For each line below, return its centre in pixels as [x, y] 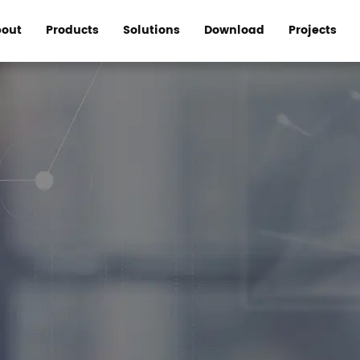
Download [234, 31]
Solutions [151, 31]
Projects [312, 31]
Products [72, 31]
